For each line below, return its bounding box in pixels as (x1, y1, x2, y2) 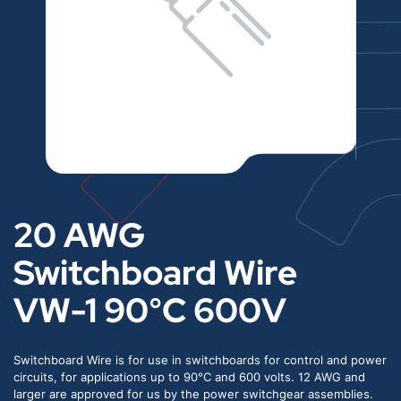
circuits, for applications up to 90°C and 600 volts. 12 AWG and (13, 371, 365, 384)
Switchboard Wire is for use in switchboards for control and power (13, 354, 387, 367)
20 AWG (13, 212, 145, 258)
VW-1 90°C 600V (13, 287, 286, 333)
